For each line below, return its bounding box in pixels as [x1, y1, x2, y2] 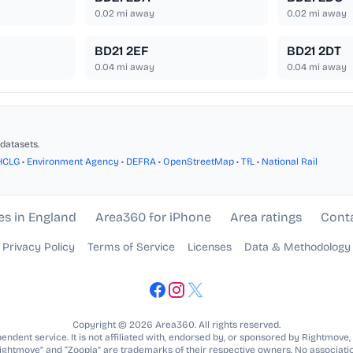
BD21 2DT [286, 43, 341, 59]
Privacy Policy [2, 240, 75, 255]
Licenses [188, 240, 232, 255]
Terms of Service [87, 240, 175, 255]
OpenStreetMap [163, 156, 234, 168]
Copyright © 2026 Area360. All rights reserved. [72, 319, 281, 331]
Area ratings [229, 210, 302, 225]
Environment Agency [27, 156, 119, 168]
